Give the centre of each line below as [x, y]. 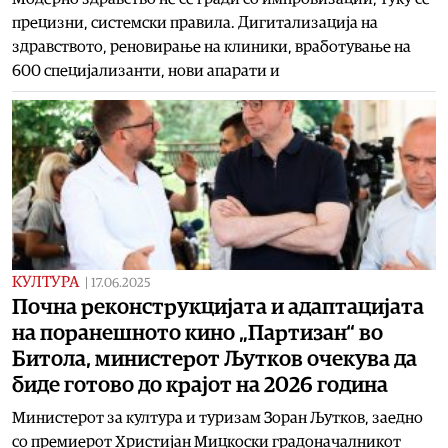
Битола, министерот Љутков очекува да [214, 358]
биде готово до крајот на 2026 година [200, 384]
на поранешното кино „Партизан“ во [197, 332]
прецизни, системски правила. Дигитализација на [195, 22]
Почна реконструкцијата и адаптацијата [218, 306]
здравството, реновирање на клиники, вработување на [211, 46]
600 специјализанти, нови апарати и [146, 70]
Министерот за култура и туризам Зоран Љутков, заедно [217, 417]
